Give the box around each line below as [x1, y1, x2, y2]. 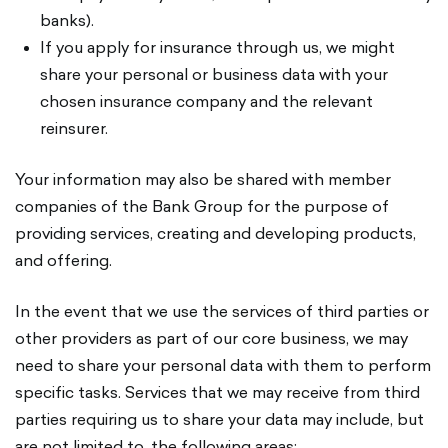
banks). [40, 8, 94, 32]
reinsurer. [40, 116, 108, 140]
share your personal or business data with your [40, 62, 388, 86]
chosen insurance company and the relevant [40, 89, 373, 113]
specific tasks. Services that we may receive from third [15, 380, 420, 404]
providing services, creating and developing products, [15, 221, 416, 245]
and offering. [15, 248, 112, 272]
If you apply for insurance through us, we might [40, 35, 395, 59]
